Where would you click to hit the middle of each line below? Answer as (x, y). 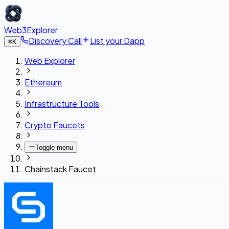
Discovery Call (55, 41)
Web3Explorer (31, 30)
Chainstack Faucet (60, 169)
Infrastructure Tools (62, 104)
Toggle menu (54, 147)
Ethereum (43, 82)
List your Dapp (117, 41)
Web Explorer (50, 61)
